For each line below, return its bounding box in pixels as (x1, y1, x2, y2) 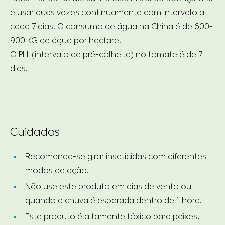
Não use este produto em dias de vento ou (25, 181, 191, 191)
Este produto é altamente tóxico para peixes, (25, 211, 199, 221)
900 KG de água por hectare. (10, 35, 121, 45)
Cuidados (10, 125, 60, 139)
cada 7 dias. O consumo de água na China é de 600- (10, 21, 213, 31)
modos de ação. (25, 165, 89, 175)
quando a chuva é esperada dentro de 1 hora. (25, 195, 202, 205)
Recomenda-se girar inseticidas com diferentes (25, 151, 206, 161)
